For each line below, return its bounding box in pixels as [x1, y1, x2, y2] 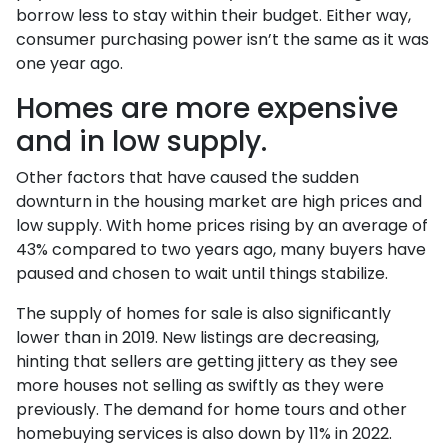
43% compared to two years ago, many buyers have [16, 238, 426, 261]
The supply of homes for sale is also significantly [16, 302, 391, 325]
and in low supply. [16, 122, 267, 161]
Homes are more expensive [16, 89, 398, 128]
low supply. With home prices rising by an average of [16, 214, 428, 237]
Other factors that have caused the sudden [16, 166, 359, 189]
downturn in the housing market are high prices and [16, 190, 422, 213]
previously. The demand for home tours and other [16, 398, 407, 421]
